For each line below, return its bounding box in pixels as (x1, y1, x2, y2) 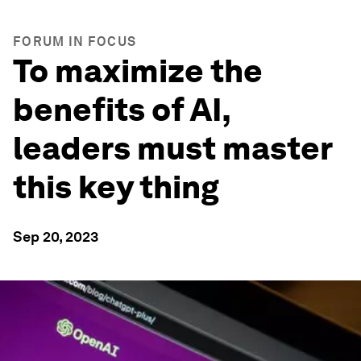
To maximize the (13, 52, 263, 90)
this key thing (13, 168, 219, 206)
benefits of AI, (13, 90, 230, 129)
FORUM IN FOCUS (13, 34, 137, 49)
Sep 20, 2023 (13, 228, 98, 245)
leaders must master (13, 129, 332, 168)
